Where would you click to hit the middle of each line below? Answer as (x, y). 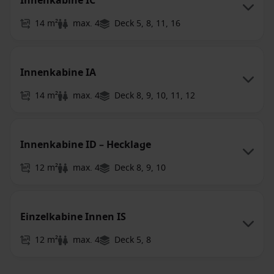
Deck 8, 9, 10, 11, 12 (155, 96)
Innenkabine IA (58, 73)
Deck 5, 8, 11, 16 (147, 24)
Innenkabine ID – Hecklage (86, 145)
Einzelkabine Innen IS (73, 217)
